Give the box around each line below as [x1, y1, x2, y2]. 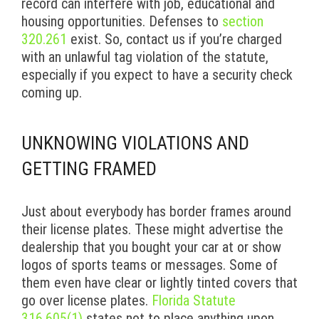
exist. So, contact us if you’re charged [67, 31, 282, 48]
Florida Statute [152, 292, 236, 310]
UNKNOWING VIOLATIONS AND [21, 132, 249, 155]
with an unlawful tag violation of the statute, [21, 48, 268, 66]
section [222, 13, 263, 31]
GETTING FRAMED [21, 158, 157, 180]
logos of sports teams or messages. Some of [21, 256, 278, 274]
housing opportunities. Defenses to [21, 13, 222, 31]
